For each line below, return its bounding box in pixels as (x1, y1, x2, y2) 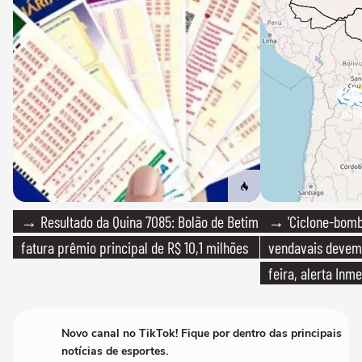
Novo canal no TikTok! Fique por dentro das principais (61, 326, 342, 342)
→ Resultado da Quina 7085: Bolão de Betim (21, 212, 259, 232)
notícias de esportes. (61, 343, 168, 360)
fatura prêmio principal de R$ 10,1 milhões (21, 238, 248, 258)
